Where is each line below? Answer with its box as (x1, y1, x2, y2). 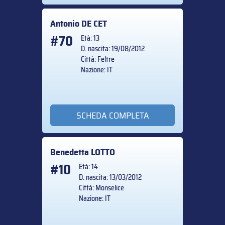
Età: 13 (81, 33, 99, 44)
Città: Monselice (79, 182, 124, 193)
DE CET (81, 17, 107, 31)
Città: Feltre (81, 54, 115, 65)
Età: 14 (79, 161, 98, 172)
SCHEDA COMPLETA (76, 108, 149, 123)
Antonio (50, 17, 81, 31)
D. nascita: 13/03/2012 (79, 171, 142, 183)
